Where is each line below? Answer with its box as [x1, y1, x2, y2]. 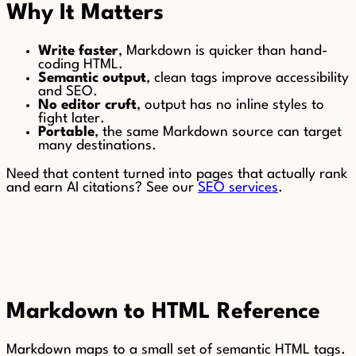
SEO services [198, 181, 278, 195]
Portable [38, 126, 95, 140]
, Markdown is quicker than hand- [118, 44, 327, 59]
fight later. [38, 112, 105, 126]
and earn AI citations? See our [6, 181, 198, 195]
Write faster [38, 44, 118, 59]
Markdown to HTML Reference [6, 301, 320, 324]
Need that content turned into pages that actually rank [6, 168, 347, 182]
